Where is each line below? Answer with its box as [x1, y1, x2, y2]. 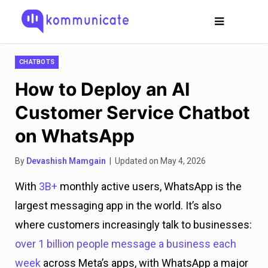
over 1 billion [15, 237, 77, 250]
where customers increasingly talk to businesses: [15, 218, 252, 231]
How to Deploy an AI [15, 78, 190, 100]
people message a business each [77, 237, 236, 250]
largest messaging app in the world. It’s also [15, 199, 221, 212]
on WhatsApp [15, 125, 135, 147]
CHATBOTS [19, 58, 55, 66]
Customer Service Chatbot [15, 102, 250, 123]
